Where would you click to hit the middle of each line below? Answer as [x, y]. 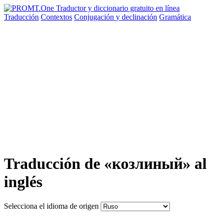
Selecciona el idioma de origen [51, 206]
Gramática [175, 17]
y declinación [137, 17]
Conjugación [95, 17]
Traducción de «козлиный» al [105, 164]
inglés [23, 182]
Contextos [56, 17]
